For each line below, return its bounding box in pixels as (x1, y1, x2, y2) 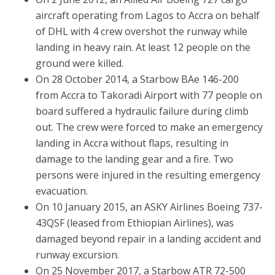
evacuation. (35, 184, 88, 198)
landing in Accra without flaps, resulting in (35, 136, 228, 150)
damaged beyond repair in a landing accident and (35, 232, 261, 246)
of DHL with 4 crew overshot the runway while (35, 25, 247, 39)
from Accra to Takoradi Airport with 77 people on (35, 88, 262, 103)
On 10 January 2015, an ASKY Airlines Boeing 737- (35, 200, 263, 214)
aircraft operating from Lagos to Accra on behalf (35, 9, 260, 23)
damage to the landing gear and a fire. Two (35, 152, 233, 166)
